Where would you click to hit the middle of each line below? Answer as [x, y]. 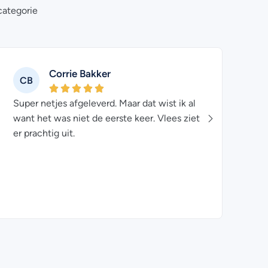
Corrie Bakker [80, 74]
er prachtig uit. [44, 133]
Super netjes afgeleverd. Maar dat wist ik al [104, 103]
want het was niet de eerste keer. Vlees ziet [106, 118]
